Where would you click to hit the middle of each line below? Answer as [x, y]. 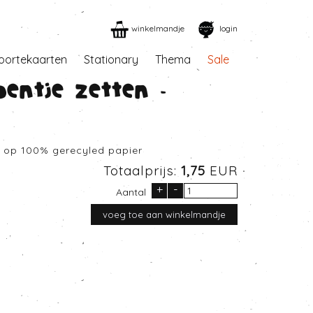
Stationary [111, 59]
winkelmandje [158, 28]
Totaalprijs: [142, 170]
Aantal [131, 192]
